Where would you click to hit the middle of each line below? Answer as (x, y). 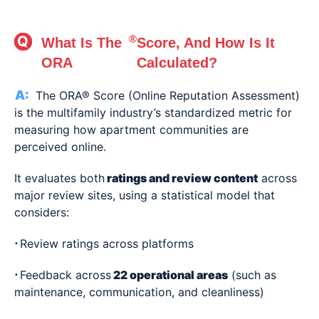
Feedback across (66, 275)
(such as (252, 275)
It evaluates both (59, 178)
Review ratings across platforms (107, 244)
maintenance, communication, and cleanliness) (139, 292)
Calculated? (177, 63)
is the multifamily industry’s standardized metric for (153, 113)
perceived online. (60, 147)
